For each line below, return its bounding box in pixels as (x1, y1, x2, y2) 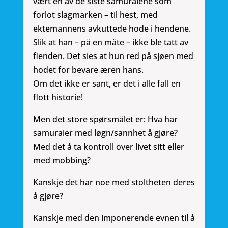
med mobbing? (33, 155, 91, 166)
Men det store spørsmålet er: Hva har (33, 113, 178, 125)
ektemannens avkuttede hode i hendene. (33, 23, 191, 35)
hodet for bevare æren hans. (33, 64, 144, 76)
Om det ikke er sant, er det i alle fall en (33, 78, 181, 90)
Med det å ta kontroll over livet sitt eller (33, 141, 184, 153)
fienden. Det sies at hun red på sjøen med (33, 50, 193, 62)
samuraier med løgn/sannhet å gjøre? (33, 127, 178, 139)
